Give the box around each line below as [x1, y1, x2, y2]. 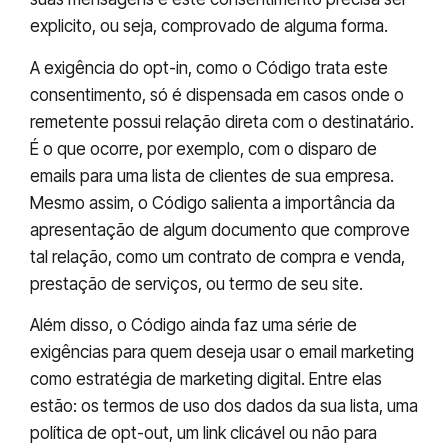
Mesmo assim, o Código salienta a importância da [30, 192, 395, 213]
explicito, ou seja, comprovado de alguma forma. [30, 16, 388, 37]
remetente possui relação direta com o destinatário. [30, 111, 414, 132]
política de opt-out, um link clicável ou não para [30, 423, 377, 444]
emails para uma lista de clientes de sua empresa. [30, 165, 394, 186]
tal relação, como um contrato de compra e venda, [30, 246, 405, 267]
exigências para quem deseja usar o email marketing [30, 342, 414, 363]
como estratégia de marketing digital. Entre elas [30, 369, 382, 390]
